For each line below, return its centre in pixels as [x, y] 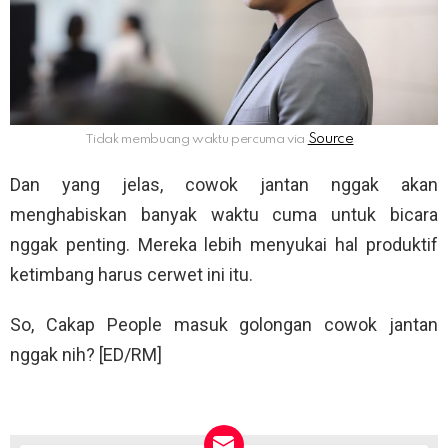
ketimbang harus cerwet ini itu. [131, 275]
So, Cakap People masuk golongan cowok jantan [224, 325]
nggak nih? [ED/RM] [86, 355]
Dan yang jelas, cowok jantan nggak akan [224, 185]
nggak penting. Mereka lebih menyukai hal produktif [224, 245]
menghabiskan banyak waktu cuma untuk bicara [224, 215]
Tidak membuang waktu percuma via [196, 139]
